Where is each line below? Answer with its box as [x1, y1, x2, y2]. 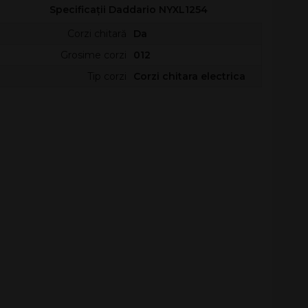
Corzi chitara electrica [133, 70, 245, 82]
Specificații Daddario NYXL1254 [49, 3, 211, 16]
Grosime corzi [60, 49, 126, 61]
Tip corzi [87, 70, 126, 82]
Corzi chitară [67, 27, 126, 40]
